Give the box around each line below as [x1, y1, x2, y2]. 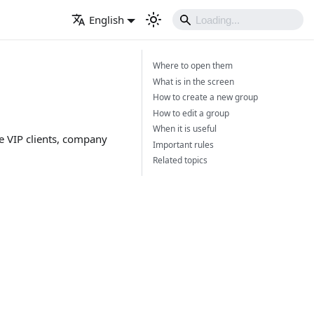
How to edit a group [153, 107, 229, 119]
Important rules [153, 138, 214, 151]
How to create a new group [153, 91, 258, 104]
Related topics [153, 154, 207, 167]
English [88, 13, 124, 27]
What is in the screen [153, 75, 234, 88]
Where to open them [153, 60, 233, 72]
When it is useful [153, 123, 217, 135]
